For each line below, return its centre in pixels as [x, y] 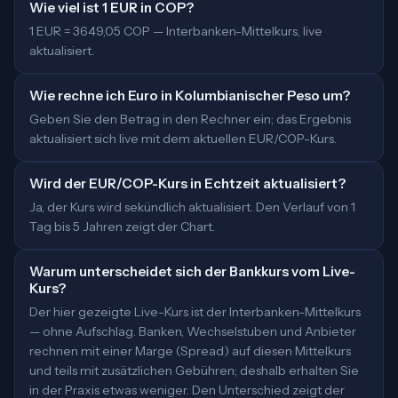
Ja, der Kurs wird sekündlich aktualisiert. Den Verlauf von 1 [192, 207]
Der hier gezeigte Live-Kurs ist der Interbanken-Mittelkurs [195, 312]
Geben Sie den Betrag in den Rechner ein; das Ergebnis [190, 119]
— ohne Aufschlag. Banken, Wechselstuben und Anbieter [193, 331]
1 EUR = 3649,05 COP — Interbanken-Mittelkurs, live [176, 31]
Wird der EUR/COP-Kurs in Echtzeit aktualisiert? [187, 183]
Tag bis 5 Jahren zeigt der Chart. [122, 227]
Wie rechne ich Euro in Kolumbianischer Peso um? [190, 96]
